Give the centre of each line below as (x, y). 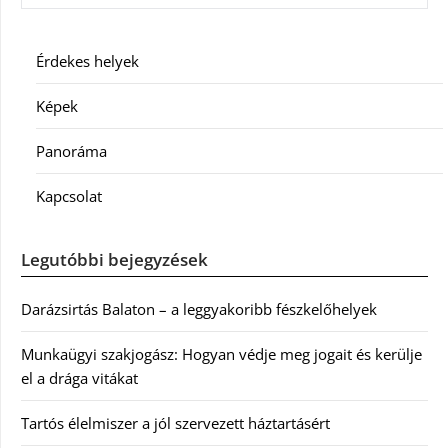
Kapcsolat (69, 195)
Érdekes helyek (87, 60)
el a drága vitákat (79, 377)
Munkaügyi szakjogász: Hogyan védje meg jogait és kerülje (221, 353)
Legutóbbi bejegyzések (114, 259)
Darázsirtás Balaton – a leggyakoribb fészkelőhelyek (199, 308)
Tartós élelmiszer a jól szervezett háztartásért (175, 422)
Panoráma (71, 150)
